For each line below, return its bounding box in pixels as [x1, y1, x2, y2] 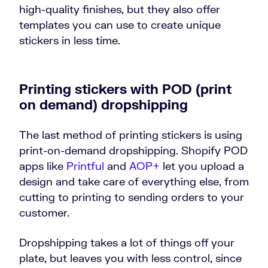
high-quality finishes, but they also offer [19, 2, 220, 16]
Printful [66, 159, 104, 173]
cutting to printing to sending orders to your [19, 190, 244, 204]
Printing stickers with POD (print [19, 81, 232, 98]
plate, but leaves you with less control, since [19, 251, 242, 265]
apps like [19, 159, 66, 173]
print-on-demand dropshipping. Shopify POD [19, 144, 248, 157]
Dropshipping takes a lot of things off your [19, 236, 234, 249]
